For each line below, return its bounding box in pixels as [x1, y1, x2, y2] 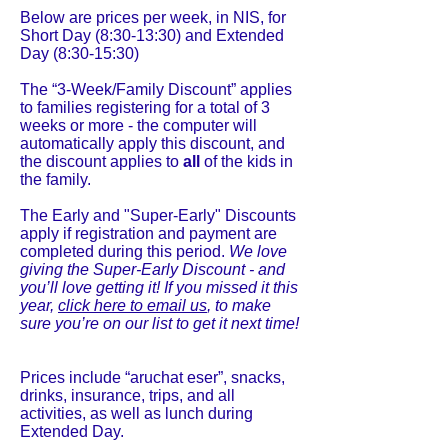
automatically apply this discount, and [20, 135, 285, 152]
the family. [20, 171, 91, 188]
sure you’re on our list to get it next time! [20, 315, 299, 332]
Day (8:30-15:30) [20, 45, 139, 62]
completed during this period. [20, 243, 229, 260]
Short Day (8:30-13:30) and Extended [20, 27, 284, 44]
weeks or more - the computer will [20, 117, 257, 134]
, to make [207, 297, 271, 314]
